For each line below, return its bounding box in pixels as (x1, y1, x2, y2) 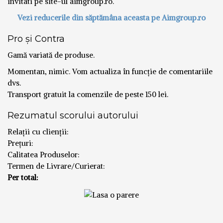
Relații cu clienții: (7, 127, 69, 136)
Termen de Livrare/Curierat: (7, 161, 105, 171)
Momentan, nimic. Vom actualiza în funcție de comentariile (7, 67, 213, 76)
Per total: (7, 173, 38, 182)
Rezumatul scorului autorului (7, 110, 138, 121)
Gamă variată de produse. (7, 50, 95, 60)
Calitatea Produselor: (7, 150, 80, 159)
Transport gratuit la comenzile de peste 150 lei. (7, 90, 168, 99)
